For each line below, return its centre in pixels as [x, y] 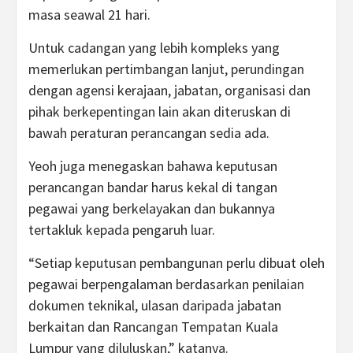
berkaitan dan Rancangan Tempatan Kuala [153, 326]
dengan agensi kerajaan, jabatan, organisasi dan [169, 90]
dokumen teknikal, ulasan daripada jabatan [155, 305]
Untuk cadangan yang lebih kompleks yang [154, 47]
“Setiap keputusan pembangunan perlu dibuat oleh [176, 262]
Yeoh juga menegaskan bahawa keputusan [153, 165]
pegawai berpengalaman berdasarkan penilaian [166, 284]
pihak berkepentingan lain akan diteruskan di [160, 111]
